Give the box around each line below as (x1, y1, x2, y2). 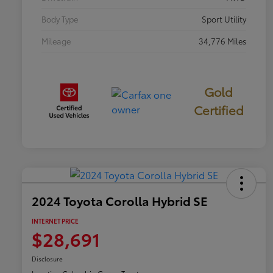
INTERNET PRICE (32, 216, 79, 225)
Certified (193, 101, 244, 119)
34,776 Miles (199, 35, 246, 47)
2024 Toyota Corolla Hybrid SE (32, 191, 208, 209)
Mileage (41, 35, 71, 47)
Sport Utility (202, 13, 246, 25)
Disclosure (32, 253, 63, 263)
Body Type (41, 13, 78, 25)
